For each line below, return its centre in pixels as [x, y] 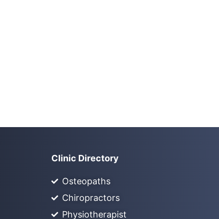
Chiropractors [91, 198]
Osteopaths [87, 181]
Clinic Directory [85, 158]
